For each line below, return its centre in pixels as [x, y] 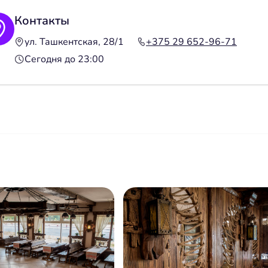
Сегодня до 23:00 [64, 59]
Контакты [42, 20]
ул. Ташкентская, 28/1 [74, 42]
